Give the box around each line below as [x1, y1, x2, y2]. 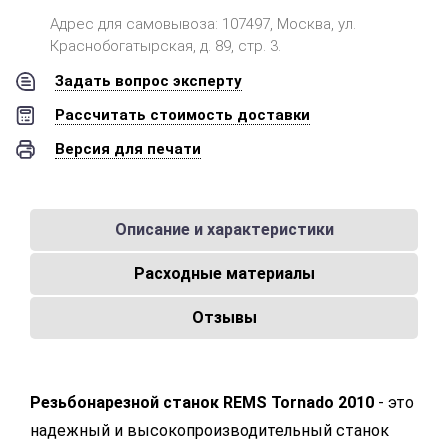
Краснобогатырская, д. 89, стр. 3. [50, 37, 281, 55]
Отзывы [191, 308, 257, 327]
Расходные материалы [133, 264, 315, 283]
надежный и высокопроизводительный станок [30, 421, 389, 440]
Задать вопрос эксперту [55, 72, 242, 90]
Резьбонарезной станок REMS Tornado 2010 [30, 393, 374, 412]
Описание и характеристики [114, 220, 334, 239]
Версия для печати [55, 140, 201, 158]
